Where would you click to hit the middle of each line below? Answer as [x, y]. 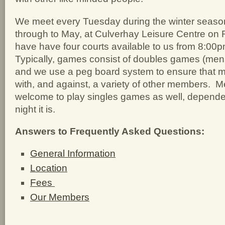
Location [49, 168]
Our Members [60, 197]
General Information [73, 153]
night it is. [35, 109]
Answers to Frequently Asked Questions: [110, 131]
